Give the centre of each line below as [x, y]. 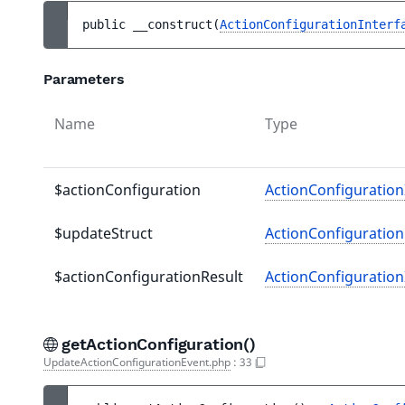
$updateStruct [104, 233]
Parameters [84, 79]
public [108, 24]
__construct [173, 24]
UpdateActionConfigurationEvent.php [137, 362]
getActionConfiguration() [161, 344]
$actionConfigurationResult [149, 277]
